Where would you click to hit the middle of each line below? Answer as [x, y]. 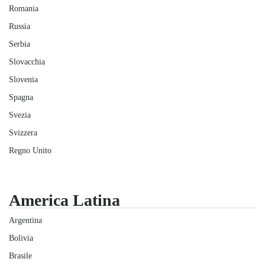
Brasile [20, 256]
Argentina [25, 220]
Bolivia [21, 238]
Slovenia [23, 80]
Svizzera [23, 133]
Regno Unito [30, 151]
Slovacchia [27, 62]
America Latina [64, 200]
